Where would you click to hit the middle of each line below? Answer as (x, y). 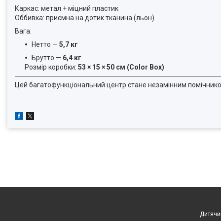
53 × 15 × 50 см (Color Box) (121, 67)
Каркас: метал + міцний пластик (67, 8)
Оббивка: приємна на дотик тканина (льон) (85, 18)
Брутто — (47, 58)
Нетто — (45, 44)
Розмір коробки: (51, 67)
